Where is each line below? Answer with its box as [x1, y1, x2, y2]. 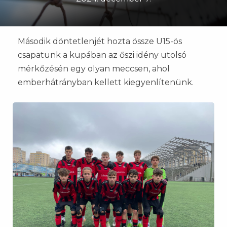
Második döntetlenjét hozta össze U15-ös [18, 36, 182, 46]
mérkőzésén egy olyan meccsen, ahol [18, 64, 170, 73]
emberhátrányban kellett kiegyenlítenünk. [18, 78, 194, 87]
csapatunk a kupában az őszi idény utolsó [18, 50, 186, 60]
